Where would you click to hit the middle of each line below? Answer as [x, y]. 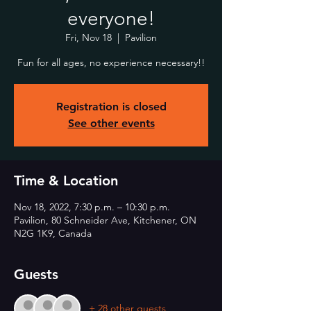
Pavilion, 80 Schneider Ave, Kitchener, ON [105, 220]
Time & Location [66, 180]
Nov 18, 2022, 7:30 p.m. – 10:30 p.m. [92, 207]
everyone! [111, 18]
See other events [111, 123]
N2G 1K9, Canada [53, 233]
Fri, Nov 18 [89, 37]
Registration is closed [111, 107]
